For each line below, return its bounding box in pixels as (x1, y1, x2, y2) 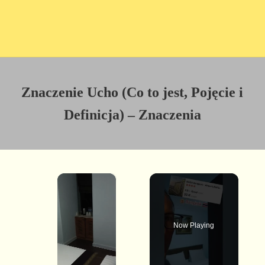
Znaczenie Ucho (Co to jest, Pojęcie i (21, 85, 244, 101)
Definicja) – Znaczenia (63, 107, 201, 123)
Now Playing (173, 221, 215, 230)
